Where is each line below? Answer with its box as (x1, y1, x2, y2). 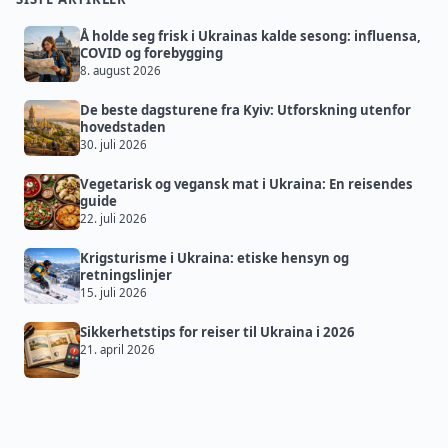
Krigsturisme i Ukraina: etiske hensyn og (80, 249, 349, 268)
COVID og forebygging (80, 44, 223, 63)
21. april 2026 (80, 342, 155, 358)
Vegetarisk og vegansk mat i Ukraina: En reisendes (80, 175, 413, 194)
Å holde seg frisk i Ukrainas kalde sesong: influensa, (80, 27, 421, 46)
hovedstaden (80, 118, 166, 137)
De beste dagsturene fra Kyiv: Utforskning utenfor (80, 101, 411, 120)
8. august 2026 (80, 63, 161, 79)
